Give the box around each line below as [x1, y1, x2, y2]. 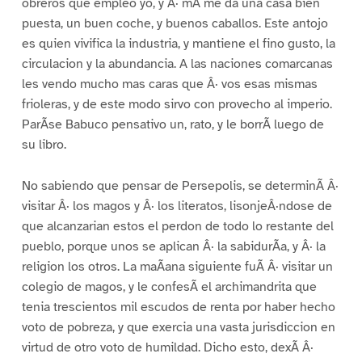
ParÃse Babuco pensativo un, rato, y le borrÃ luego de [21, 116, 324, 133]
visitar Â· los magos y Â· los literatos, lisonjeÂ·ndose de [21, 197, 332, 214]
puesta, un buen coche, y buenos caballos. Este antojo [21, 15, 328, 32]
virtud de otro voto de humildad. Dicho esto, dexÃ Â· [21, 339, 314, 356]
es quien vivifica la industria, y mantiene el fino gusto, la [21, 35, 335, 52]
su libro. [21, 136, 66, 153]
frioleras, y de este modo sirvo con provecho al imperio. [21, 95, 332, 112]
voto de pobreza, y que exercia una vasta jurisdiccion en [21, 318, 335, 335]
